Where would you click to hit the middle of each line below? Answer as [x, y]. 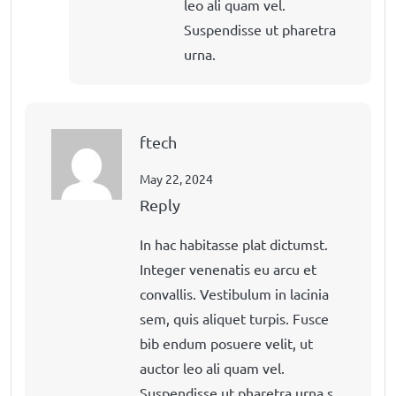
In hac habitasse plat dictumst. [234, 244]
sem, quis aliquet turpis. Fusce [234, 318]
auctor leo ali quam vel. [212, 367]
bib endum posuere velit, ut [226, 343]
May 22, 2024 [176, 178]
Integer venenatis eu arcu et [228, 268]
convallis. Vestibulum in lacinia [234, 293]
